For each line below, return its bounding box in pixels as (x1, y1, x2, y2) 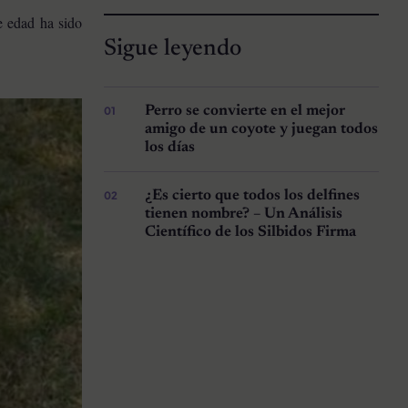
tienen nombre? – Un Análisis (145, 207, 343, 222)
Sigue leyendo (103, 37, 241, 62)
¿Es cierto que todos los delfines (145, 189, 361, 204)
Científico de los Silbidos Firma (145, 225, 357, 240)
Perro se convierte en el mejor (145, 104, 346, 119)
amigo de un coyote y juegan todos (145, 122, 379, 138)
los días (145, 140, 196, 156)
